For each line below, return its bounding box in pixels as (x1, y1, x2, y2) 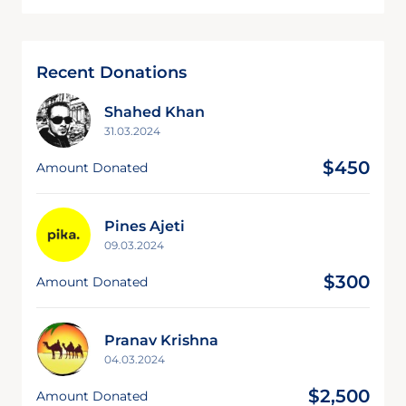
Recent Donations (36, 62, 187, 82)
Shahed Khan (104, 102, 205, 121)
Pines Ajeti (104, 217, 185, 235)
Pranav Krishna (104, 331, 218, 349)
